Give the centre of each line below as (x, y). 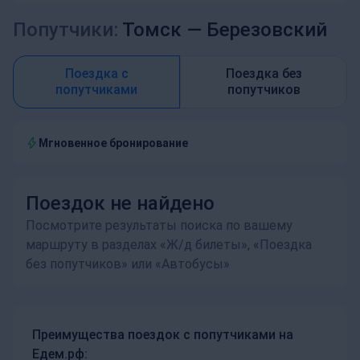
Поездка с (96, 74)
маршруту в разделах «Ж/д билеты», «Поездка (169, 245)
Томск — (162, 30)
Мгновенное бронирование (113, 143)
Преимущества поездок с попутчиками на (163, 335)
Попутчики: (65, 30)
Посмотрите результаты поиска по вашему (159, 225)
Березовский (267, 30)
